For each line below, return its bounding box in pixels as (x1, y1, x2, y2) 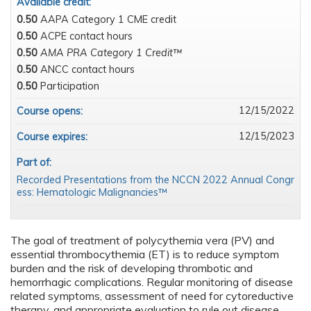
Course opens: (17, 105, 85, 118)
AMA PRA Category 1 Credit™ (40, 47, 182, 60)
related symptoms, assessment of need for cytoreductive (10, 289, 294, 303)
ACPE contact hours (40, 30, 133, 43)
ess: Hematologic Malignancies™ (17, 186, 167, 199)
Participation (40, 80, 99, 93)
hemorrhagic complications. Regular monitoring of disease (10, 275, 293, 289)
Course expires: (17, 131, 90, 144)
